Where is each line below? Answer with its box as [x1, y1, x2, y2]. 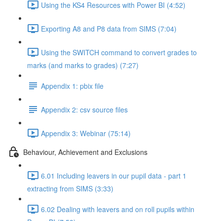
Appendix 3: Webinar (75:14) [41, 128, 131, 138]
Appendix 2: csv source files [41, 104, 128, 114]
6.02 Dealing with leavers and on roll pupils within [41, 204, 194, 214]
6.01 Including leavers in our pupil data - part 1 [41, 170, 186, 181]
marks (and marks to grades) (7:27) [27, 60, 139, 70]
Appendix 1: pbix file [41, 80, 104, 91]
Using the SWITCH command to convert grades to [41, 47, 197, 57]
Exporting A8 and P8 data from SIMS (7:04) [41, 23, 177, 34]
